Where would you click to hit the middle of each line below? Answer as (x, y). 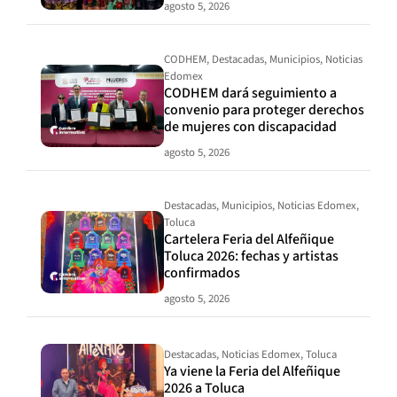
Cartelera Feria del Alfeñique (249, 239)
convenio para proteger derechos (265, 109)
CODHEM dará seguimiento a (251, 93)
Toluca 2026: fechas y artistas (252, 256)
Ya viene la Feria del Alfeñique (253, 372)
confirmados (202, 272)
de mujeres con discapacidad (251, 126)
